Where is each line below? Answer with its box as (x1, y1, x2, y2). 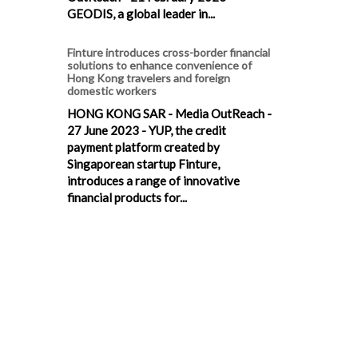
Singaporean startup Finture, (67, 157, 220, 172)
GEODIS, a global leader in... (67, 6, 215, 22)
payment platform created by (67, 140, 220, 155)
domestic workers (67, 84, 157, 98)
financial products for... (67, 190, 187, 205)
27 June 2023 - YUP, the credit (67, 123, 226, 138)
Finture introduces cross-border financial (67, 46, 270, 60)
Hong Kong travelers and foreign (67, 71, 230, 86)
